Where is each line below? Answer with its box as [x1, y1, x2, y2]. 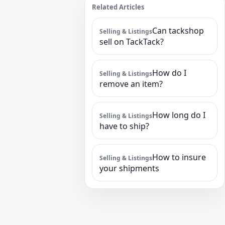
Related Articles [92, 3, 144, 12]
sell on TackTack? [99, 36, 164, 47]
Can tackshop [152, 25, 204, 36]
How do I [152, 67, 186, 78]
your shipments [99, 163, 159, 174]
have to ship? [99, 121, 149, 132]
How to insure [152, 152, 206, 163]
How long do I [152, 109, 205, 121]
